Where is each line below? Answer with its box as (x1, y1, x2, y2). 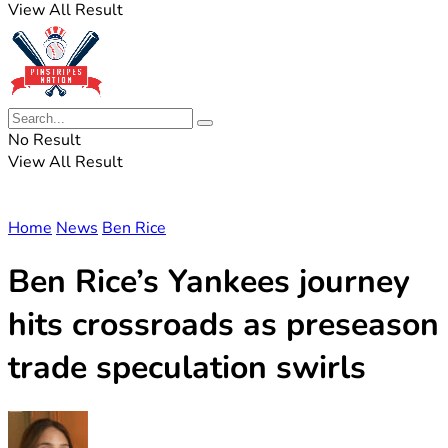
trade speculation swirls (8, 346, 366, 390)
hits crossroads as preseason (8, 303, 439, 347)
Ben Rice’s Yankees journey (8, 260, 410, 304)
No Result (8, 129, 81, 151)
